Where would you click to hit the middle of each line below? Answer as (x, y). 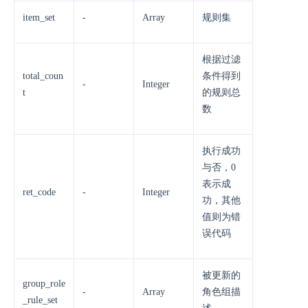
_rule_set (40, 300)
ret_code (39, 192)
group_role (44, 284)
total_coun (43, 76)
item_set (39, 18)
